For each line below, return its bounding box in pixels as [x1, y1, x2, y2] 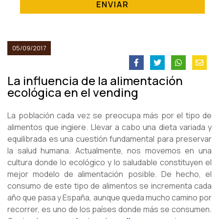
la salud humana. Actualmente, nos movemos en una [7, 145, 212, 156]
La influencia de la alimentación [7, 72, 183, 89]
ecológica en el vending [7, 84, 138, 101]
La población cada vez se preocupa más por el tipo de [7, 110, 212, 121]
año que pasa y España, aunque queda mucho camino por [7, 192, 212, 203]
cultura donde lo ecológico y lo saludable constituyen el [7, 157, 212, 168]
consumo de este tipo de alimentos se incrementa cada [7, 180, 212, 192]
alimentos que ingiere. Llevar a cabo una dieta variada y [7, 122, 212, 133]
